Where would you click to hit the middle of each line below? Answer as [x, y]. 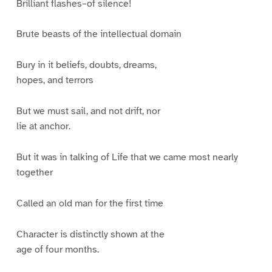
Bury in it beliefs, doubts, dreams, [86, 65]
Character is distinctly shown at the [90, 234]
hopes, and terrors [55, 80]
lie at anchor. [43, 127]
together [34, 173]
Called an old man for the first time [90, 203]
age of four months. [57, 249]
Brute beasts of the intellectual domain [99, 34]
